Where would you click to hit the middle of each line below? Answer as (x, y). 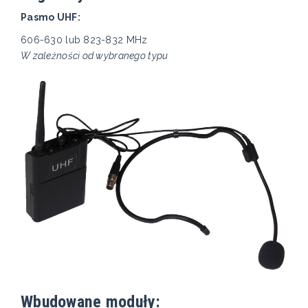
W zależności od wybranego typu (95, 55)
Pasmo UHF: (51, 17)
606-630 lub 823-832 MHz (84, 40)
